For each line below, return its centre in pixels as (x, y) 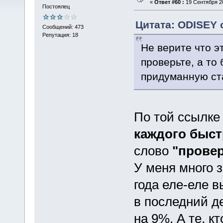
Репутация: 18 (60, 35)
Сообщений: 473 (63, 27)
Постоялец (56, 7)
